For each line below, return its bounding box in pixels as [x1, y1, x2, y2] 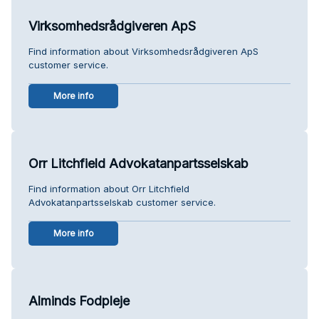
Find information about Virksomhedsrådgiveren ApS [28, 45, 258, 57]
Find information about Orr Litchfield [28, 182, 189, 194]
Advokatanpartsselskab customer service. [28, 196, 216, 208]
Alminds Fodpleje [28, 293, 130, 308]
